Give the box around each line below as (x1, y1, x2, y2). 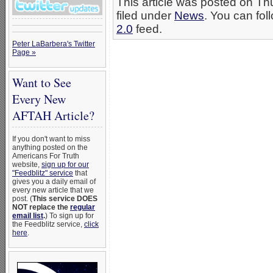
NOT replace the (12, 203, 70, 211)
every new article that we (12, 186, 94, 194)
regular (70, 203, 95, 211)
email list (12, 211, 43, 220)
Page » (12, 48, 36, 57)
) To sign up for (45, 211, 94, 220)
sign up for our (41, 160, 89, 169)
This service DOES (32, 194, 97, 203)
